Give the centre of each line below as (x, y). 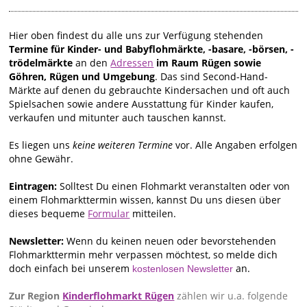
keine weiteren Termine (123, 145)
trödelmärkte (41, 63)
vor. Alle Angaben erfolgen (235, 145)
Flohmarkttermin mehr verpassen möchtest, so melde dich (144, 255)
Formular (109, 214)
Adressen (132, 63)
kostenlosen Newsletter (183, 269)
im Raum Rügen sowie (208, 63)
